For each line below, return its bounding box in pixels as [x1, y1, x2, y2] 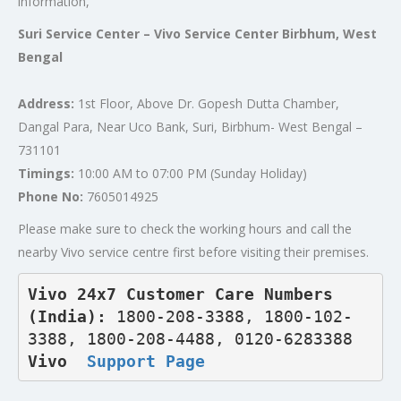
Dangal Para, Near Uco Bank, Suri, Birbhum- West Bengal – [18, 118, 363, 135]
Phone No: [18, 188, 83, 205]
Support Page [86, 351, 205, 371]
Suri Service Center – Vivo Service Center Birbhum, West [18, 25, 377, 42]
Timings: [18, 165, 74, 182]
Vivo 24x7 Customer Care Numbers [27, 284, 333, 303]
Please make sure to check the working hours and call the [18, 220, 352, 237]
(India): [27, 306, 116, 326]
